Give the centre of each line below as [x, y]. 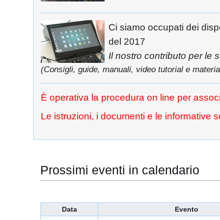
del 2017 [127, 41]
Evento [186, 209]
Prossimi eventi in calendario [120, 170]
